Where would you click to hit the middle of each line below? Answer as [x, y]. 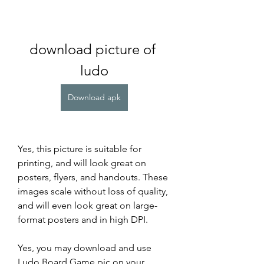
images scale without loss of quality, [93, 191]
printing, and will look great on [82, 163]
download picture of [93, 49]
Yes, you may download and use [85, 247]
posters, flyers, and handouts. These [93, 177]
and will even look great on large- [88, 205]
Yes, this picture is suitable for [80, 148]
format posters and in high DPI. [83, 219]
